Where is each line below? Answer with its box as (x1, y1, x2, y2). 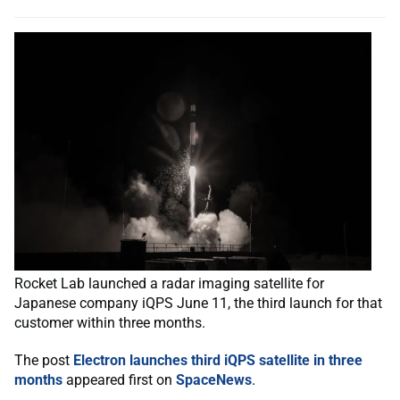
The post (14, 351, 73, 369)
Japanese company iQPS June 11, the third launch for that (14, 294, 382, 312)
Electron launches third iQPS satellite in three (73, 351, 362, 369)
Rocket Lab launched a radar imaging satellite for (14, 274, 324, 292)
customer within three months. (14, 313, 205, 331)
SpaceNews (176, 371, 252, 388)
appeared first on (62, 371, 176, 388)
